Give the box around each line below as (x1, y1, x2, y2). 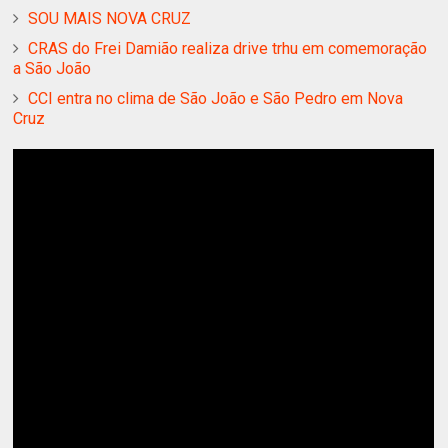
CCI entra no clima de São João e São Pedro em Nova (28, 89, 404, 109)
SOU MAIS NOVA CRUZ (28, 9, 192, 29)
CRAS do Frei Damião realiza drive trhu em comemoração (28, 39, 428, 59)
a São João (13, 59, 92, 79)
